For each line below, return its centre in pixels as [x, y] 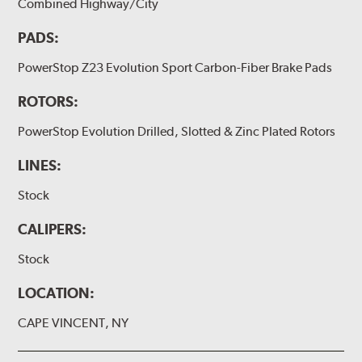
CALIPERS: [53, 229]
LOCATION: [57, 293]
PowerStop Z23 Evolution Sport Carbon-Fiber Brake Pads [175, 67]
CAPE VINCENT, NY [74, 323]
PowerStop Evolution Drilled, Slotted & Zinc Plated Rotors [177, 132]
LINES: [40, 166]
